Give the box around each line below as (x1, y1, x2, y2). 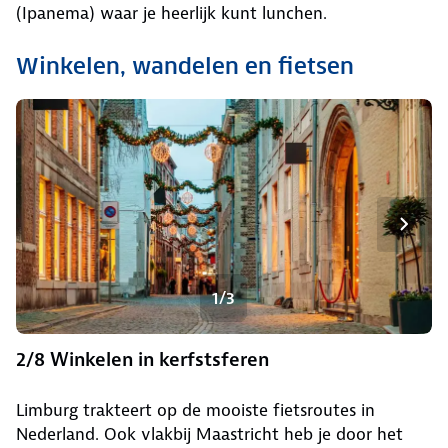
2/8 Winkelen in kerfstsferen (16, 347, 269, 373)
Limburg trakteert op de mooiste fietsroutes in (16, 399, 375, 422)
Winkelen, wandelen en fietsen (16, 52, 354, 81)
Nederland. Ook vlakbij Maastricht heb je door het (16, 423, 403, 446)
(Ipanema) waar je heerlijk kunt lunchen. (16, 2, 327, 25)
